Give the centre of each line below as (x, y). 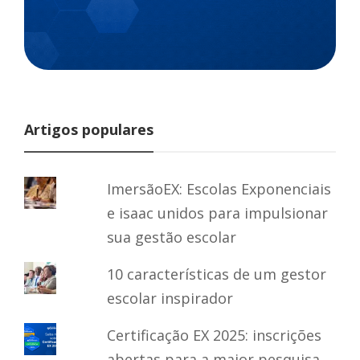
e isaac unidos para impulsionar (218, 213)
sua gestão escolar (172, 237)
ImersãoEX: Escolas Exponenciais (219, 188)
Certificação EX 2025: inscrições (215, 335)
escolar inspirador (170, 298)
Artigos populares (89, 129)
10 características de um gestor (217, 274)
